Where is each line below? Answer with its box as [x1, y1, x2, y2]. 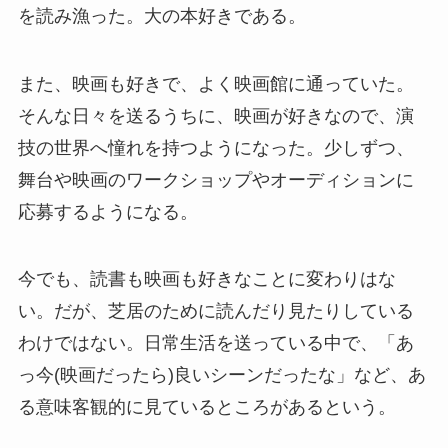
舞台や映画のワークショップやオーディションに [17, 169, 414, 190]
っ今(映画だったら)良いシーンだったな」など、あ [17, 365, 426, 386]
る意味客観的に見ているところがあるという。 [17, 397, 396, 418]
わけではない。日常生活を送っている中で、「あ [17, 333, 414, 354]
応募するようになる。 [17, 201, 198, 222]
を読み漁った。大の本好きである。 [17, 5, 306, 26]
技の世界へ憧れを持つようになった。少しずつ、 [17, 137, 414, 158]
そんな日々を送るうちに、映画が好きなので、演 [17, 105, 414, 126]
